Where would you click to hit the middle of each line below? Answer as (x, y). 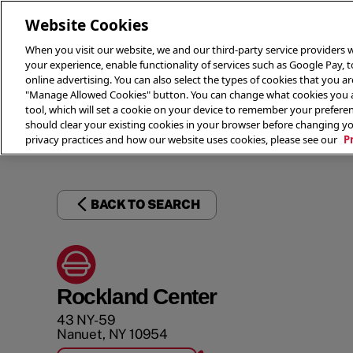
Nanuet (80, 334)
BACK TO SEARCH (145, 204)
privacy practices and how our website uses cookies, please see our (182, 139)
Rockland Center (137, 297)
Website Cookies (87, 25)
